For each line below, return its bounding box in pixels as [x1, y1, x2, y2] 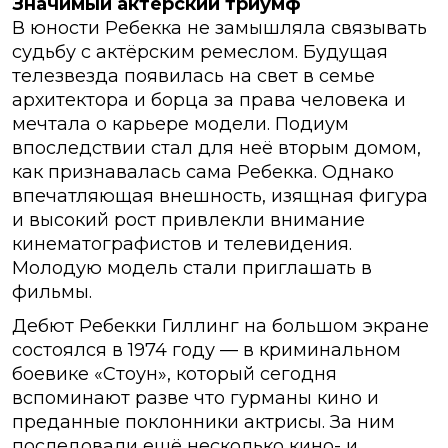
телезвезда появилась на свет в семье [12, 65, 375, 88]
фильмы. [12, 281, 92, 304]
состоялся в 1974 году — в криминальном [12, 339, 401, 362]
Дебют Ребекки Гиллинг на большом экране [12, 315, 429, 338]
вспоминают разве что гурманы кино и [12, 387, 379, 410]
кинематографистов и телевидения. [12, 233, 352, 256]
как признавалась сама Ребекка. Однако [12, 161, 394, 184]
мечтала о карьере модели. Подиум [12, 113, 349, 136]
